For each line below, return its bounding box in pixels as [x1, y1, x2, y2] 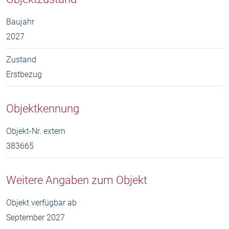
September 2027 [6, 213, 65, 223]
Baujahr [6, 17, 34, 27]
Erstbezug [6, 70, 42, 80]
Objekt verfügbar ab [6, 198, 77, 208]
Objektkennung [6, 102, 79, 116]
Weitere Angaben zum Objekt [6, 173, 147, 187]
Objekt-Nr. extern [6, 126, 65, 136]
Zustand [6, 55, 36, 65]
